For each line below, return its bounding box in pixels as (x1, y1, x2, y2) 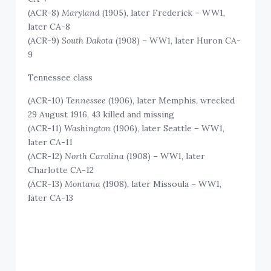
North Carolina (65, 151, 125, 162)
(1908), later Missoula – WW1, (100, 178, 222, 190)
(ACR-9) (28, 35, 62, 47)
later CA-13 (28, 192, 74, 204)
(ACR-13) (28, 178, 65, 190)
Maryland (62, 7, 100, 19)
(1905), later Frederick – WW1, (100, 7, 226, 19)
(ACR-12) (28, 151, 65, 162)
